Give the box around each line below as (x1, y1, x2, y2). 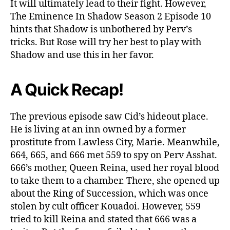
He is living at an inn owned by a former (10, 123, 186, 136)
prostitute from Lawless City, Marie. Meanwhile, (10, 136, 220, 148)
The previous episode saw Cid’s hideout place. (10, 110, 208, 123)
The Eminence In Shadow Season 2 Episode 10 (10, 10, 211, 23)
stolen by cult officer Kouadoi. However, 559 (10, 200, 201, 213)
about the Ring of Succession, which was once (10, 187, 208, 200)
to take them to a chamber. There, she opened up (10, 175, 220, 187)
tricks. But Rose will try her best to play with (10, 36, 201, 48)
